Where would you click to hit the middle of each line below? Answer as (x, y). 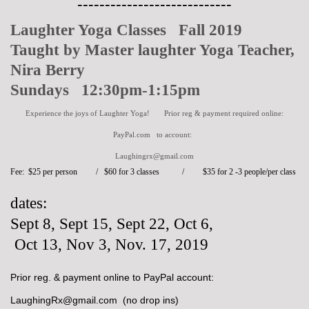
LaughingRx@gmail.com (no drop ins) (94, 300)
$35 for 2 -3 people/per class (248, 172)
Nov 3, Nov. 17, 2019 (137, 245)
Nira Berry (48, 70)
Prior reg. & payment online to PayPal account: (112, 278)
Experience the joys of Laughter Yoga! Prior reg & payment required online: (154, 113)
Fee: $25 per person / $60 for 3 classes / (106, 172)
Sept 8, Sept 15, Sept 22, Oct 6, (112, 224)
